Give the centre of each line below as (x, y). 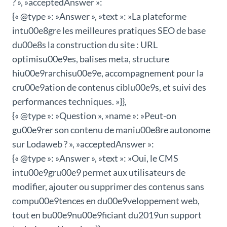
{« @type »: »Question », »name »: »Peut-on (94, 116)
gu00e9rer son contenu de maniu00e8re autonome (111, 130)
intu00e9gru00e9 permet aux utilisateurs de (99, 173)
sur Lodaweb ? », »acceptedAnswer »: (83, 144)
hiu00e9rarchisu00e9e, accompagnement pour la (108, 73)
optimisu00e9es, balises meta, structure (91, 59)
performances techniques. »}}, (69, 102)
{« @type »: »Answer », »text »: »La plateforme (99, 16)
